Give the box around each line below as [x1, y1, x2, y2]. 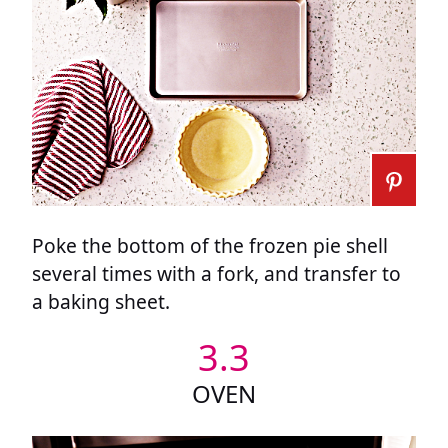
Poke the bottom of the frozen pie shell [32, 232, 388, 260]
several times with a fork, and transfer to [32, 260, 401, 288]
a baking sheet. [32, 288, 170, 316]
